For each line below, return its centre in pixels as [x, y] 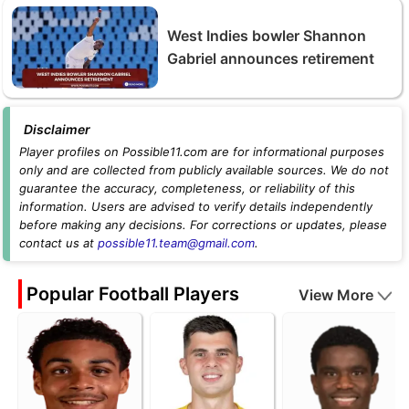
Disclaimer [57, 129]
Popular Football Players [133, 294]
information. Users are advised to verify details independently [196, 206]
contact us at [58, 242]
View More [336, 294]
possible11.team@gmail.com [176, 242]
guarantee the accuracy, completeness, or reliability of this [187, 188]
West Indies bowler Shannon [267, 35]
